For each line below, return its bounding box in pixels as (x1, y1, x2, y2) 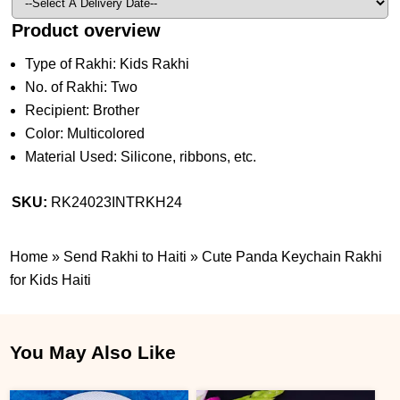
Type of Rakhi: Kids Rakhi (25, 55, 190, 71)
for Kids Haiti (10, 271, 92, 287)
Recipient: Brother (25, 102, 140, 118)
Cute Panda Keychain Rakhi (202, 248, 383, 264)
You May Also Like (10, 341, 177, 362)
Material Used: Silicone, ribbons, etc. (25, 148, 257, 164)
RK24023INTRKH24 (51, 194, 183, 210)
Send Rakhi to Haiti (63, 248, 187, 264)
